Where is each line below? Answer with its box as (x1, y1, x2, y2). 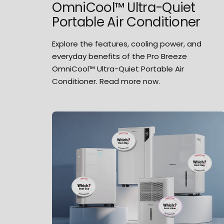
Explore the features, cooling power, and (52, 38, 202, 49)
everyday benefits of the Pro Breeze (52, 50, 187, 61)
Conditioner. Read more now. (52, 75, 160, 86)
